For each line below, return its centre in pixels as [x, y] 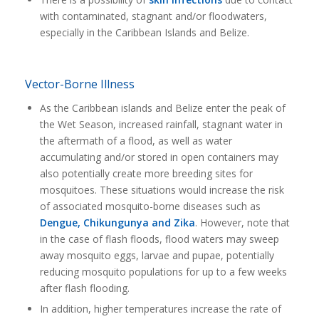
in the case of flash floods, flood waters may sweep [159, 239]
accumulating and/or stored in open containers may [159, 157]
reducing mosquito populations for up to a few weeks [163, 272]
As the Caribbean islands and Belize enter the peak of [162, 108]
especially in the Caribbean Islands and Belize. [144, 32]
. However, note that [242, 223]
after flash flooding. [84, 288]
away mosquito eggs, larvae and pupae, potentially [157, 255]
